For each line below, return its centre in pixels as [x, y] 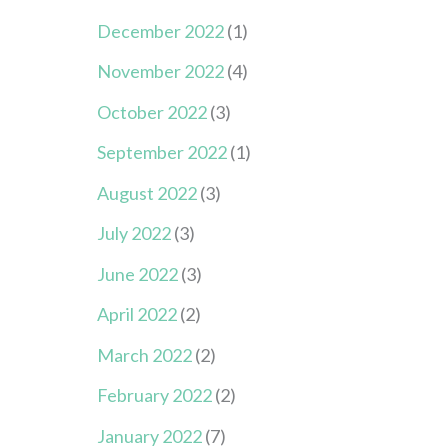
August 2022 [146, 192]
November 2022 [160, 71]
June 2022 [137, 273]
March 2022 [144, 354]
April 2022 [136, 314]
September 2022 [161, 152]
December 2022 [160, 30]
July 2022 [133, 233]
